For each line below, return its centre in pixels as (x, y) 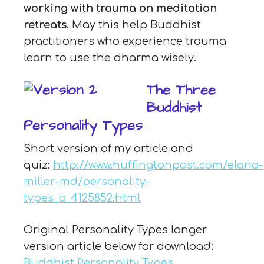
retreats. (46, 24)
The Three (181, 90)
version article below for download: (118, 246)
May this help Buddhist (135, 24)
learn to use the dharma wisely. (110, 57)
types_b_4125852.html (82, 198)
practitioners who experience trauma (125, 41)
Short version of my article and (108, 148)
